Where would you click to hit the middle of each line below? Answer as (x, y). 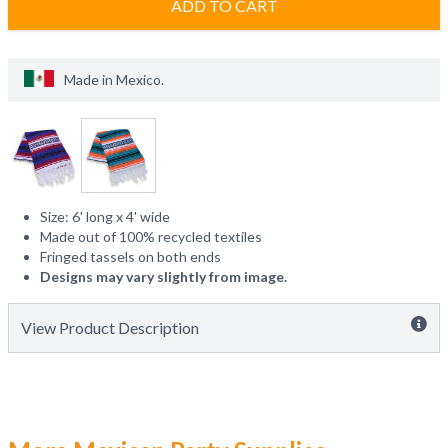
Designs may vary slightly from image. (163, 276)
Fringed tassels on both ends (130, 256)
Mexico (138, 79)
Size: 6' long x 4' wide (105, 216)
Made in (88, 79)
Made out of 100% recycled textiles (151, 236)
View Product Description (110, 327)
